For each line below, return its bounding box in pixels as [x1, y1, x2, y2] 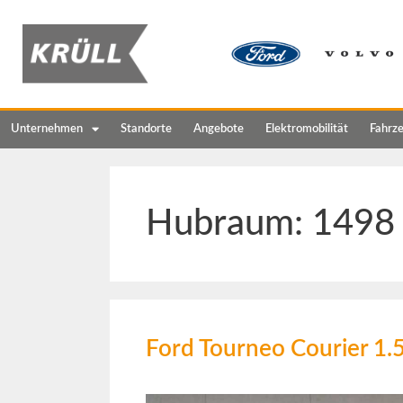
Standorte [121, 122, 172, 135]
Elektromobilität [265, 122, 348, 135]
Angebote [193, 122, 244, 135]
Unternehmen [11, 122, 83, 135]
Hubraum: [146, 205, 312, 242]
